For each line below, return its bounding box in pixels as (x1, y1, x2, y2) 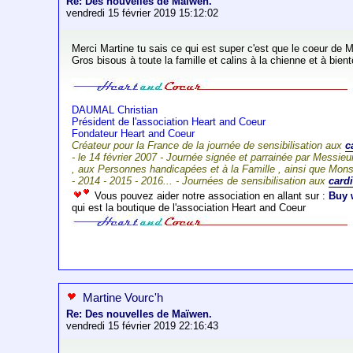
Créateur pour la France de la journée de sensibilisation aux (72, 139, 346, 152)
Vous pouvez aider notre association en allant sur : (91, 190, 329, 203)
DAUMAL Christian (72, 104, 158, 117)
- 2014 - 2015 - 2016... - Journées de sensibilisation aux (72, 175, 329, 188)
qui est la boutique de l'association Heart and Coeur (72, 202, 307, 214)
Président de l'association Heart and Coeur (72, 116, 266, 128)
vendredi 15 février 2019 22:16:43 (66, 320, 219, 333)
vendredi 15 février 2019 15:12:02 (66, 7, 219, 20)
